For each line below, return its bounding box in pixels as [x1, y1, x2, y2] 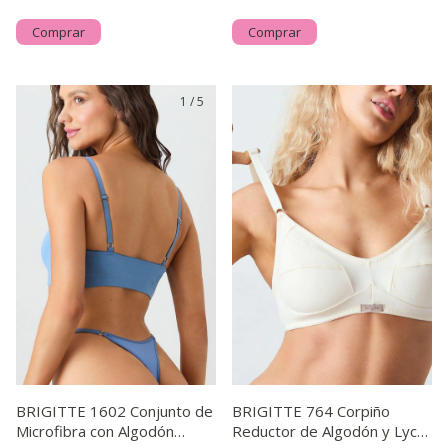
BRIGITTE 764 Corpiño [232, 401, 390, 421]
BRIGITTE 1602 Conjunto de [16, 401, 213, 421]
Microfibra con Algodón [16, 421, 174, 441]
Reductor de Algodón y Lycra [232, 421, 431, 441]
